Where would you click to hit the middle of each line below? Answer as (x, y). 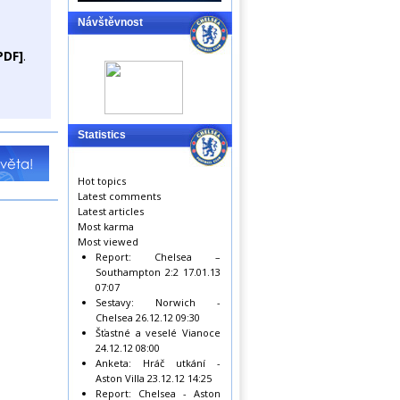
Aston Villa (120, 378)
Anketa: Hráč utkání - (158, 363)
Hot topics (102, 181)
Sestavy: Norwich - (158, 302)
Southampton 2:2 (137, 272)
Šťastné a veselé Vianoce (158, 333)
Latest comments (119, 196)
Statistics (102, 135)
